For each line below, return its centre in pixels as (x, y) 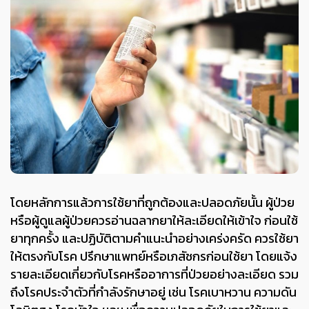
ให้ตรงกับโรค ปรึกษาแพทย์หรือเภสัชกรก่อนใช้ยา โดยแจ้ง (154, 256)
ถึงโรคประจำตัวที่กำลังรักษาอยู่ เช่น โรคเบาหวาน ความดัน (153, 292)
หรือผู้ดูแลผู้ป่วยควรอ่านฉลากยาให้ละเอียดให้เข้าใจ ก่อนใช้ (154, 220)
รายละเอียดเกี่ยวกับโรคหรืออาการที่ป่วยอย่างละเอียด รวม (154, 274)
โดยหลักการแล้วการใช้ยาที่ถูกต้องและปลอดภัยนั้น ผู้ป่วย (152, 202)
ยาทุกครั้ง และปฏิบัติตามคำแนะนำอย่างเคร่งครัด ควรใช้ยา (154, 238)
